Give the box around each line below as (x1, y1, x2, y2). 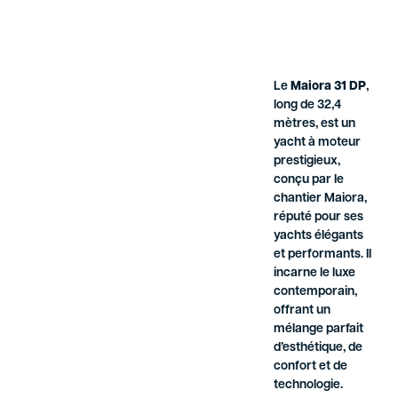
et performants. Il (274, 248, 372, 262)
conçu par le (274, 173, 345, 187)
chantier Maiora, (274, 192, 368, 206)
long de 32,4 (274, 99, 342, 113)
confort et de (274, 360, 348, 374)
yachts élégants (274, 229, 364, 243)
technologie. (274, 378, 344, 393)
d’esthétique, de (274, 341, 363, 355)
